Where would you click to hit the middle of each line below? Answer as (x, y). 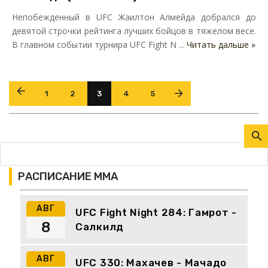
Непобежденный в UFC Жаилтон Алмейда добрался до (134, 17)
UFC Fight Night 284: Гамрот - (156, 213)
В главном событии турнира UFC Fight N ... (99, 45)
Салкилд (100, 227)
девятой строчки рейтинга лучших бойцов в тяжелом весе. (134, 31)
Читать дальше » (221, 45)
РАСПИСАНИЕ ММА (68, 177)
